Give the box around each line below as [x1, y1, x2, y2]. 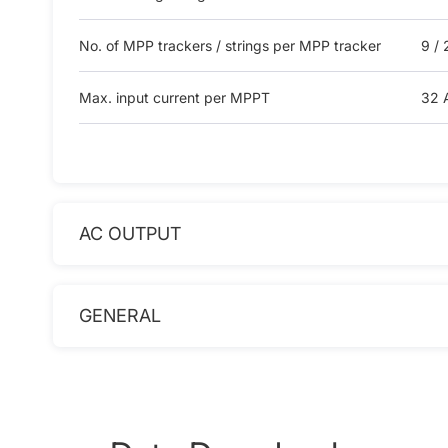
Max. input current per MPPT [78, 88, 270, 106]
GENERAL [78, 304, 161, 326]
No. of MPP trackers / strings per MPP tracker [78, 36, 381, 54]
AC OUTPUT [78, 222, 181, 244]
